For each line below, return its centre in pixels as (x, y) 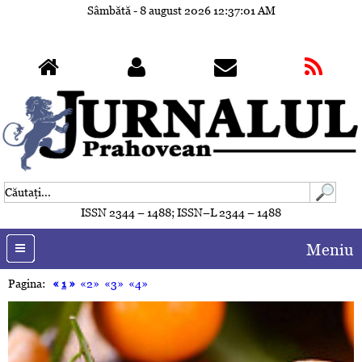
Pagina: (30, 284)
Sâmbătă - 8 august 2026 (149, 11)
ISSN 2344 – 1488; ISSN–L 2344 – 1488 (181, 213)
